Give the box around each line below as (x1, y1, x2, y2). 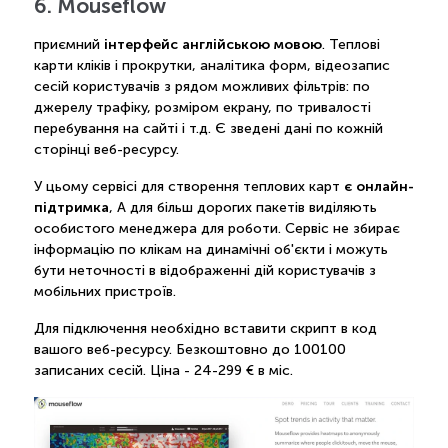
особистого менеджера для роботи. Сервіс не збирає (33, 221, 400, 237)
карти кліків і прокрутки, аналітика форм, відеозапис (33, 58, 390, 74)
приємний (33, 37, 104, 53)
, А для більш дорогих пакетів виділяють (108, 200, 377, 216)
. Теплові (321, 37, 380, 53)
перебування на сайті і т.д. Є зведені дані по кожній (33, 121, 383, 137)
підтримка (33, 199, 109, 216)
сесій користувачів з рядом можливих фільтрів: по (33, 79, 370, 95)
